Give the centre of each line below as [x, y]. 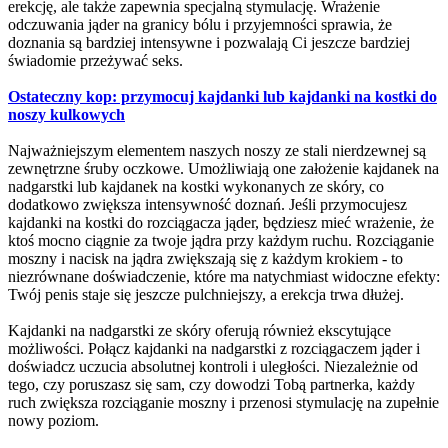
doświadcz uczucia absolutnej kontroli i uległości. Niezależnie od [213, 366]
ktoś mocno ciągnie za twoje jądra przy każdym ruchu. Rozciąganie [221, 240]
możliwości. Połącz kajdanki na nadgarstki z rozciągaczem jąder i [214, 348]
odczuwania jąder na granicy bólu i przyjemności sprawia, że [200, 24]
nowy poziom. [53, 420]
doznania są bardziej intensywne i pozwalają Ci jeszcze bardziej [209, 42]
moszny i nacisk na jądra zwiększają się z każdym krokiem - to [205, 258]
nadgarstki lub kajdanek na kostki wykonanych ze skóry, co [196, 186]
